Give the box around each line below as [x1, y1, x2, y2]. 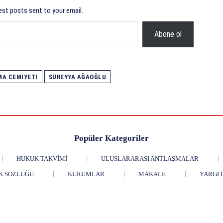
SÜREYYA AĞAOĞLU [48, 73, 106, 81]
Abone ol [154, 29, 182, 39]
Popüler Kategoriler [74, 133, 149, 143]
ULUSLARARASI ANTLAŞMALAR [101, 155, 199, 163]
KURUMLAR [67, 170, 105, 178]
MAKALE [138, 170, 166, 178]
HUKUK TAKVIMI [16, 155, 67, 163]
